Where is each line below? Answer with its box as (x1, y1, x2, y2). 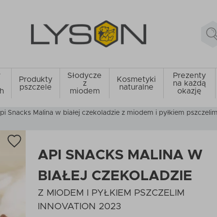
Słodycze (67, 72, 102, 79)
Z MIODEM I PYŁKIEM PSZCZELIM (38, 188, 185, 198)
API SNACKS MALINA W (38, 148, 202, 162)
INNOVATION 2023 (38, 202, 121, 211)
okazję (177, 87, 202, 95)
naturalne (119, 83, 154, 91)
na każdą (173, 79, 206, 87)
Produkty (19, 76, 52, 83)
